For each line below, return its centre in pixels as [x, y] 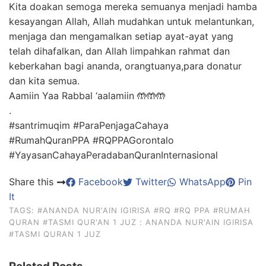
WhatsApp [201, 182]
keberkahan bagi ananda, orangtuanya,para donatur [125, 66]
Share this [33, 182]
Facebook [99, 182]
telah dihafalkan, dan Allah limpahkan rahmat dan [119, 51]
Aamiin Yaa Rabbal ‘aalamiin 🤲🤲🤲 [87, 96]
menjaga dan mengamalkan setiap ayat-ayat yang [121, 36]
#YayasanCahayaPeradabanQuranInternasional [113, 155]
